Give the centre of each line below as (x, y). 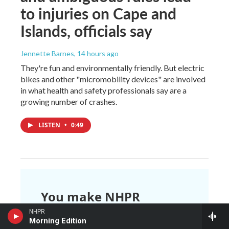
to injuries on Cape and (98, 14)
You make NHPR (90, 197)
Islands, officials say (86, 31)
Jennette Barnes (47, 54)
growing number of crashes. (69, 102)
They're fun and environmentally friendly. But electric (112, 68)
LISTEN (50, 125)
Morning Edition (58, 221)
